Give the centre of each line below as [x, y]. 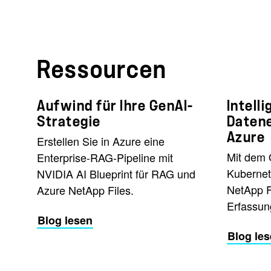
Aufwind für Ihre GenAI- [115, 106]
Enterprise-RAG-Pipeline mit [105, 157]
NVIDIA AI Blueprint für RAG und [116, 173]
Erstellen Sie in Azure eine [101, 141]
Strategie [69, 121]
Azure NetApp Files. [85, 190]
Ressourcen [102, 70]
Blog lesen [65, 220]
